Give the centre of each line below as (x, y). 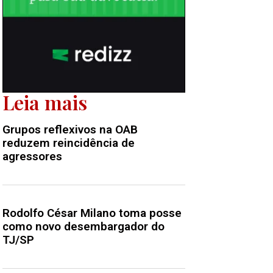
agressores (32, 157)
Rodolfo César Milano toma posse (92, 213)
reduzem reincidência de (69, 143)
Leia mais (45, 102)
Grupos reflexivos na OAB (70, 130)
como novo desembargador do (83, 227)
